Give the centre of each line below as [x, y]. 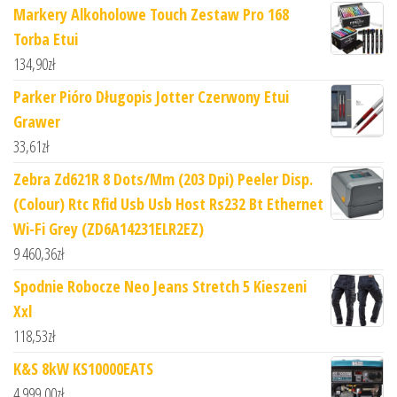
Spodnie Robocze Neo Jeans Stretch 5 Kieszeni [160, 287]
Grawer [37, 122]
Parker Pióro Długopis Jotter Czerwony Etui [151, 97]
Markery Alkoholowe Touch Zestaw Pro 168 [151, 15]
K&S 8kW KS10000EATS [83, 369]
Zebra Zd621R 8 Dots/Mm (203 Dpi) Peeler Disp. [163, 179]
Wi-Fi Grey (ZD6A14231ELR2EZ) [109, 229]
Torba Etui [46, 39]
